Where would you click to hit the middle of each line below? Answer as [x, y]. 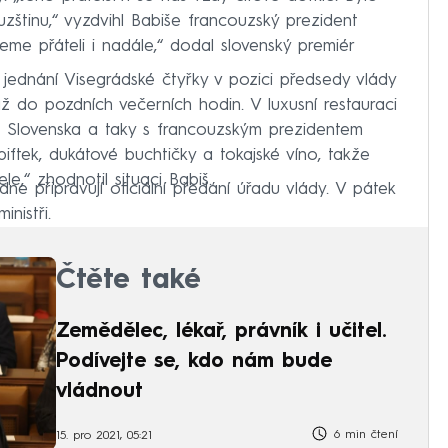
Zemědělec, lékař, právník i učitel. [221, 332]
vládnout [99, 392]
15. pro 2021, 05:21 [104, 436]
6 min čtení [363, 434]
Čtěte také [128, 281]
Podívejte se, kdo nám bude [194, 362]
